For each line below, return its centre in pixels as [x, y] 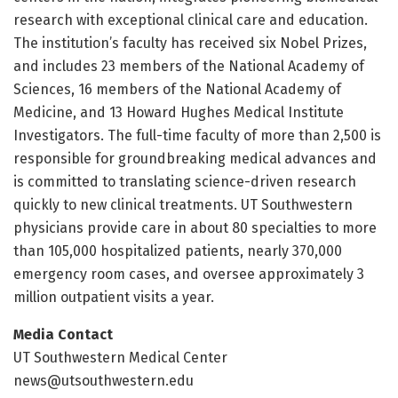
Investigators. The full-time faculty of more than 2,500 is [197, 135]
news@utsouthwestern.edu [103, 380]
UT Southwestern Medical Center [120, 357]
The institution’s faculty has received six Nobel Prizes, [190, 43]
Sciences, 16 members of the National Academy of [177, 89]
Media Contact [63, 334]
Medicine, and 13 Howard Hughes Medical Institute [179, 112]
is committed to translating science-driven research [185, 181]
